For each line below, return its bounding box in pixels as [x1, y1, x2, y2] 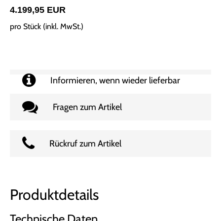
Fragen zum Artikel [53, 102, 122, 113]
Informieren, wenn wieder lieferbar [50, 75, 180, 86]
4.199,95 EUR [10, 5, 66, 15]
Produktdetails [10, 185, 99, 204]
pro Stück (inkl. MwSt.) [10, 22, 83, 32]
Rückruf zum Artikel [49, 138, 121, 149]
